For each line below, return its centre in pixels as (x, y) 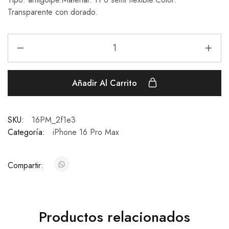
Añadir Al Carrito (106, 83)
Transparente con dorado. (53, 12)
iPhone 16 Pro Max (86, 132)
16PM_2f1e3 (54, 120)
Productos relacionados (114, 217)
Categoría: (26, 132)
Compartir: (27, 166)
